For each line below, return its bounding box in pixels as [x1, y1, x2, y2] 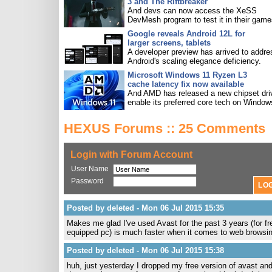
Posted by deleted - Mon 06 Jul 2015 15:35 [67, 203, 224, 212]
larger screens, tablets [127, 38, 211, 47]
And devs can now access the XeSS [127, 6, 257, 15]
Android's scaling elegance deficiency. [127, 56, 261, 66]
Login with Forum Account [70, 149, 192, 160]
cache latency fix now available [127, 80, 244, 89]
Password [71, 177, 104, 185]
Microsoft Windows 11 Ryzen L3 [127, 70, 247, 80]
